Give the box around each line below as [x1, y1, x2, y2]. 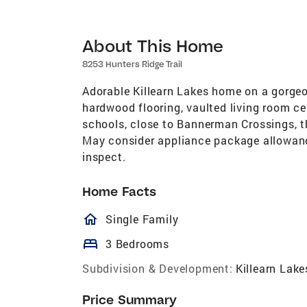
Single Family [106, 211, 179, 226]
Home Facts [82, 183, 156, 199]
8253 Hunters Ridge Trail [82, 58, 183, 69]
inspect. [82, 149, 126, 164]
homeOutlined [82, 210, 225, 228]
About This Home [82, 34, 224, 56]
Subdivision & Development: [82, 260, 233, 275]
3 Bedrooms [106, 236, 169, 251]
